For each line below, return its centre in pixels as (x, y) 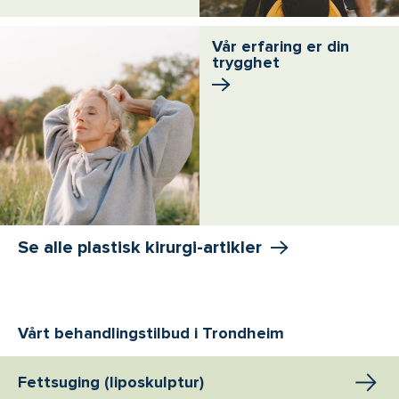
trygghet (246, 62)
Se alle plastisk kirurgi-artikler (140, 247)
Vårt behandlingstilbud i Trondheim (151, 333)
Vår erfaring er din (281, 46)
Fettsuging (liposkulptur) (111, 382)
